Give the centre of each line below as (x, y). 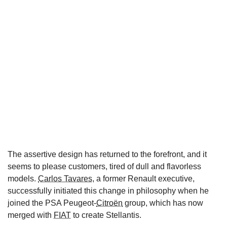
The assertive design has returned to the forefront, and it (107, 154)
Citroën (109, 203)
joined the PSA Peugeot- (52, 203)
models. (23, 178)
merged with (31, 215)
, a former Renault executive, (143, 178)
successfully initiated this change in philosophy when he (108, 191)
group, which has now (163, 203)
